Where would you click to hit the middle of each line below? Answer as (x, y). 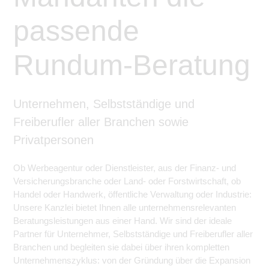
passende (76, 31)
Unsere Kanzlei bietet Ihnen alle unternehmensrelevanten (125, 207)
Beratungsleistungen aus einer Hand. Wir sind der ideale (122, 221)
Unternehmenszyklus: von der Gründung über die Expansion (132, 260)
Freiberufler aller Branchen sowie (101, 122)
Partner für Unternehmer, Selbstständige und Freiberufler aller (133, 234)
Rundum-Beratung (132, 65)
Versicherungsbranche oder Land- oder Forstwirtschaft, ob (127, 181)
